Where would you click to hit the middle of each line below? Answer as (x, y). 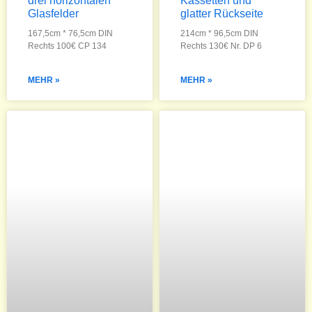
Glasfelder (53, 14)
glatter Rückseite (222, 14)
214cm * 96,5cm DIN (219, 33)
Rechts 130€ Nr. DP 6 (221, 46)
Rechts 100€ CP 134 (67, 46)
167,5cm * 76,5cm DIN (70, 33)
